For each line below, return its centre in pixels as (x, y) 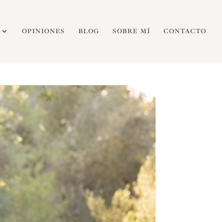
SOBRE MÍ (131, 31)
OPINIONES (43, 31)
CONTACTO (185, 31)
